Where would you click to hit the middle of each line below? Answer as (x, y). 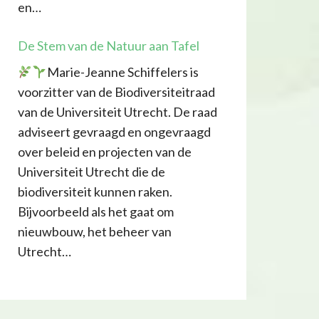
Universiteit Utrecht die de (91, 172)
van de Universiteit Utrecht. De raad (117, 112)
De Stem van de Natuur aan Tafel (108, 46)
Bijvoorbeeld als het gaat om (95, 212)
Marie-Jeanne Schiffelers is (122, 72)
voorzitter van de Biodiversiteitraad (116, 92)
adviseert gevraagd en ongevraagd (114, 132)
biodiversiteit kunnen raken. (95, 192)
